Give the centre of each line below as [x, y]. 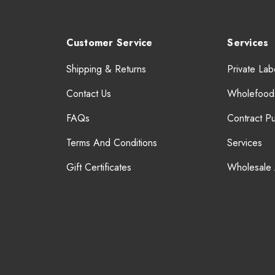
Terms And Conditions [111, 142]
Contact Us [88, 93]
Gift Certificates [99, 167]
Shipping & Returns [106, 69]
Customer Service [109, 42]
